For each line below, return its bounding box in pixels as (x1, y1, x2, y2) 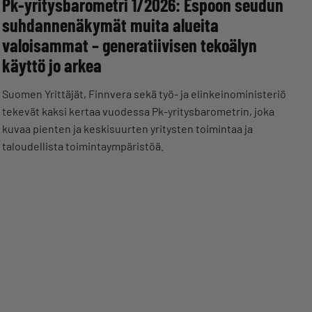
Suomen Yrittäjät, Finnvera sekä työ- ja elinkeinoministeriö (2, 87, 286, 101)
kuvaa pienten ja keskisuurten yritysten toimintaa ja (2, 122, 253, 136)
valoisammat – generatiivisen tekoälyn (2, 34, 257, 56)
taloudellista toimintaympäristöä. (2, 139, 164, 153)
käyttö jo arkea (2, 54, 102, 77)
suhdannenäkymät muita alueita (2, 14, 219, 36)
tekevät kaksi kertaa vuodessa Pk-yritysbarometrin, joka (2, 104, 274, 118)
